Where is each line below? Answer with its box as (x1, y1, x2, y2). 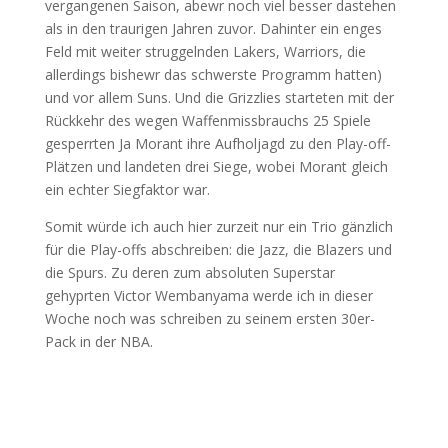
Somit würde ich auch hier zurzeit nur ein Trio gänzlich (44, 217, 393, 236)
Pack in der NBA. (44, 332, 153, 351)
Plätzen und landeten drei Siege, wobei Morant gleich (44, 157, 388, 176)
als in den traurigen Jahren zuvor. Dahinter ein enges (44, 19, 382, 38)
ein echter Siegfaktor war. (44, 180, 210, 199)
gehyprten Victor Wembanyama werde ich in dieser (44, 286, 373, 305)
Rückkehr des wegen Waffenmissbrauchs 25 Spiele (44, 111, 371, 130)
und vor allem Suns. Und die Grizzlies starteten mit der (44, 88, 394, 107)
